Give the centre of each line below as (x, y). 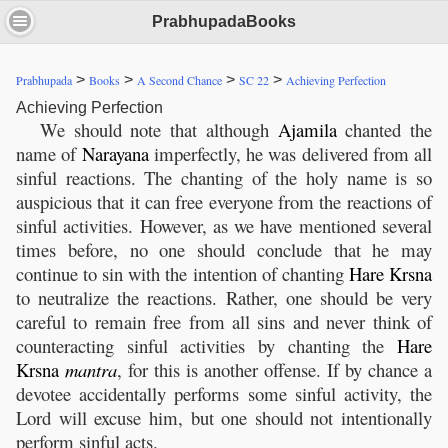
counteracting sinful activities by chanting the (206, 346)
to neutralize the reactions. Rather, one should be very (224, 298)
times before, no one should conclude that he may (224, 250)
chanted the (384, 130)
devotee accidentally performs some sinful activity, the (224, 394)
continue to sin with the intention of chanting (182, 274)
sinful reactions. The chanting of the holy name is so (224, 178)
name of (49, 154)
